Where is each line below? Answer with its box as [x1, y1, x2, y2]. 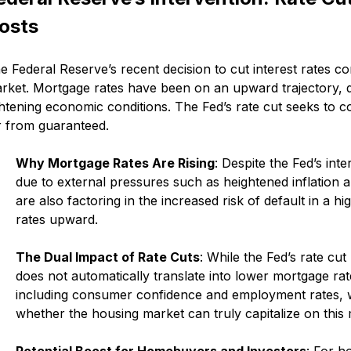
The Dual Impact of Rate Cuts [16, 248, 201, 265]
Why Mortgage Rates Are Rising [16, 154, 215, 171]
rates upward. [16, 211, 99, 227]
